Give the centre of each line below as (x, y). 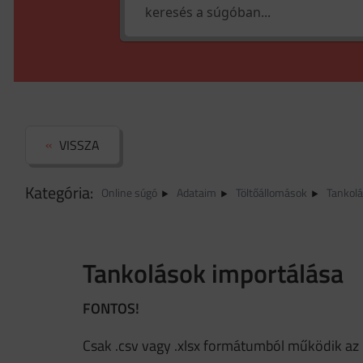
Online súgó (129, 192)
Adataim (196, 192)
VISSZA (79, 145)
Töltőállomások (271, 192)
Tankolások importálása (213, 273)
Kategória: (59, 192)
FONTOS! (111, 308)
